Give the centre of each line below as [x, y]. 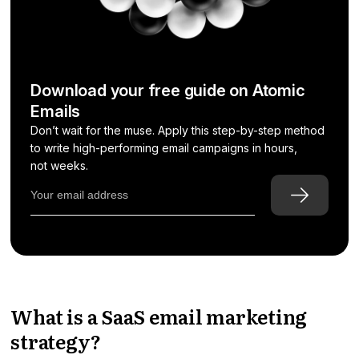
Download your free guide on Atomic [168, 90]
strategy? [56, 341]
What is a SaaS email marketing [159, 316]
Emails [56, 111]
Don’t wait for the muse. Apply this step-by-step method [178, 130]
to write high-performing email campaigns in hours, [164, 147]
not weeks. [60, 165]
